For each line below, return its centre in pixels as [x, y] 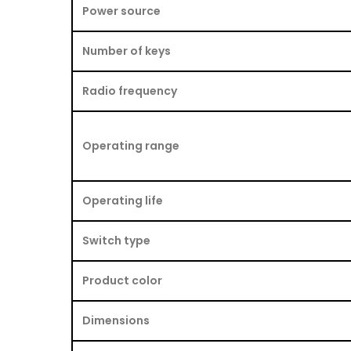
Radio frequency [130, 90]
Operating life [123, 200]
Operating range [131, 145]
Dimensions [116, 320]
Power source [121, 11]
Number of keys [127, 51]
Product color [122, 280]
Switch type [116, 240]
